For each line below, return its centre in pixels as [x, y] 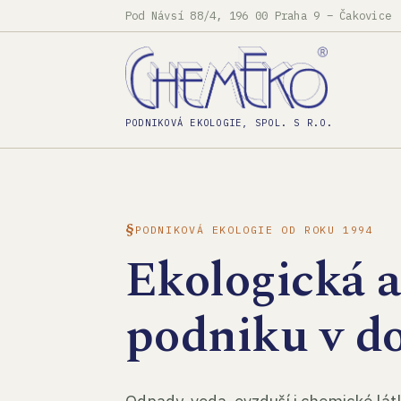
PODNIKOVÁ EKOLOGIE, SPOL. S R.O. [229, 123]
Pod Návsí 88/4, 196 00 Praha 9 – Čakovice [259, 15]
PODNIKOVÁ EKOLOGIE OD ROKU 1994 [254, 229]
